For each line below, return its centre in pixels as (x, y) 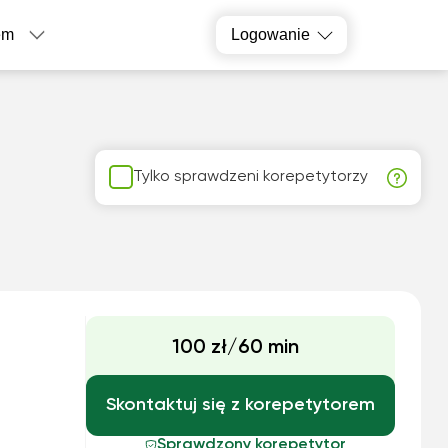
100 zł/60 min (235, 348)
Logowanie (271, 34)
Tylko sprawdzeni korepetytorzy (251, 176)
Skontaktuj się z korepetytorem (240, 405)
